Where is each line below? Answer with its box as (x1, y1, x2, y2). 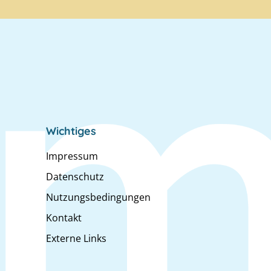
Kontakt (46, 211, 82, 224)
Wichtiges (46, 123, 96, 138)
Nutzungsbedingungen (46, 190, 151, 204)
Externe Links (46, 231, 106, 245)
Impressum (46, 149, 98, 163)
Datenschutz (46, 169, 104, 183)
